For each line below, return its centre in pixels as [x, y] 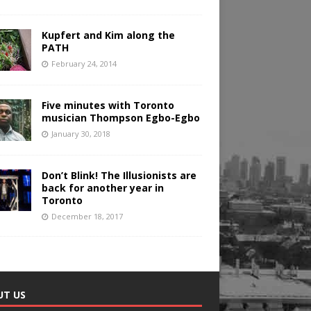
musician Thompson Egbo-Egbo [120, 118]
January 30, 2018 [81, 134]
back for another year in [102, 188]
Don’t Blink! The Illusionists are [119, 176]
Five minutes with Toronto [108, 106]
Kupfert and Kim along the [108, 35]
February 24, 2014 [84, 64]
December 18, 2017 [87, 217]
